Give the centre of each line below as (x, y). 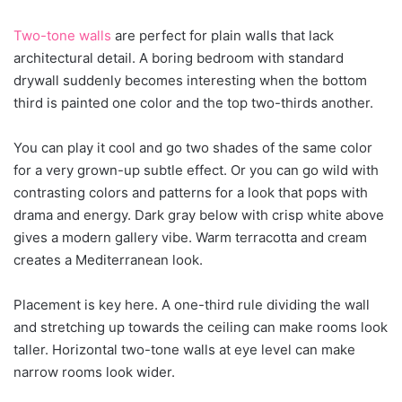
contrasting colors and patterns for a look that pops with (191, 193)
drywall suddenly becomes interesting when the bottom (190, 81)
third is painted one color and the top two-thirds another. (193, 103)
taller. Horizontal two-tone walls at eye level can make (184, 350)
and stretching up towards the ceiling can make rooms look (201, 328)
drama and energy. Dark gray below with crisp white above (199, 215)
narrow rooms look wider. (94, 372)
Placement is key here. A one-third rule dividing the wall (192, 305)
